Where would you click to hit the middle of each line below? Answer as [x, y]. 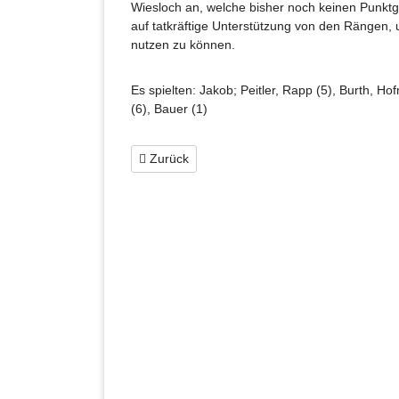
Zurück [167, 158]
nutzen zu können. [183, 44]
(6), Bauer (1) [169, 108]
